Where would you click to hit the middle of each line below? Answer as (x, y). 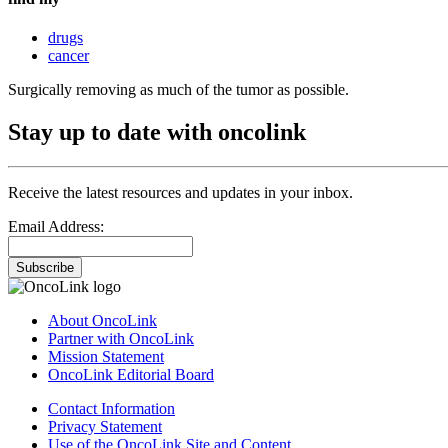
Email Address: (56, 227)
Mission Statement (106, 357)
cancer (68, 56)
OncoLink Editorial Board (131, 375)
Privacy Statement (105, 427)
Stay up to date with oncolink (157, 132)
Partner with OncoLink (121, 339)
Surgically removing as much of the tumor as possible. (178, 90)
